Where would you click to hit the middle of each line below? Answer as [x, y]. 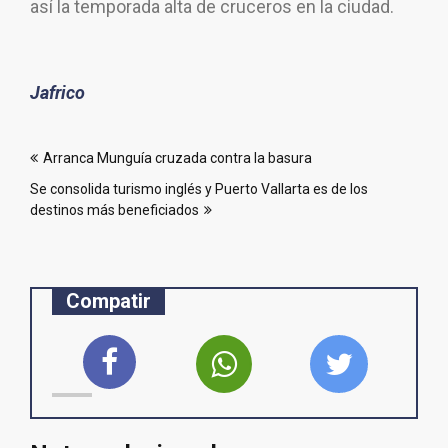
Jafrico [57, 93]
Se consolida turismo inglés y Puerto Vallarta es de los [199, 189]
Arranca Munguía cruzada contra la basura [177, 158]
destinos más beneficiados [114, 210]
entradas [77, 204]
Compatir [108, 301]
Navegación [94, 138]
